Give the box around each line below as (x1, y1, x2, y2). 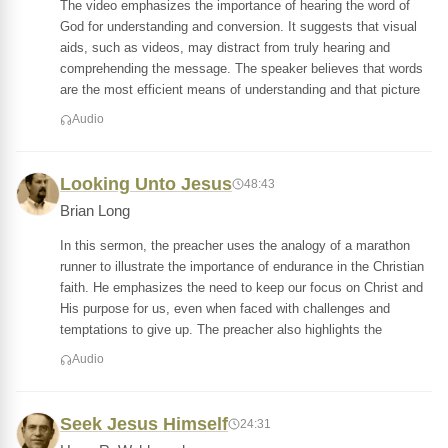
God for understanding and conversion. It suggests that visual (60, 19, 417, 34)
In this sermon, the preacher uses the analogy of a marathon (60, 238, 410, 253)
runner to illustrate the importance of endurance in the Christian (60, 259, 424, 274)
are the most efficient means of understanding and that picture (60, 82, 420, 97)
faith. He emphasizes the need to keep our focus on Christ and (60, 280, 423, 295)
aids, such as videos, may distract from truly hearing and (60, 40, 390, 55)
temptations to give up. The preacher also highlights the (60, 322, 382, 337)
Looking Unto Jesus (60, 174, 232, 194)
